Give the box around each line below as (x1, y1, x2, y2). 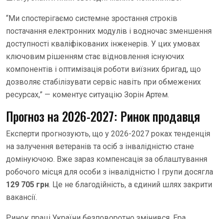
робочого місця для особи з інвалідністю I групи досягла (6, 167, 213, 177)
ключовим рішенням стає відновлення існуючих (6, 52, 184, 62)
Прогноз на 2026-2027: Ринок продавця (6, 107, 200, 126)
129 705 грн (6, 180, 49, 190)
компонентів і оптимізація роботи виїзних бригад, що (6, 65, 201, 74)
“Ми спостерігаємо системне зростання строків (6, 14, 177, 23)
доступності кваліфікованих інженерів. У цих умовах (6, 39, 200, 49)
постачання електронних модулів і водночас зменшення (6, 26, 212, 36)
